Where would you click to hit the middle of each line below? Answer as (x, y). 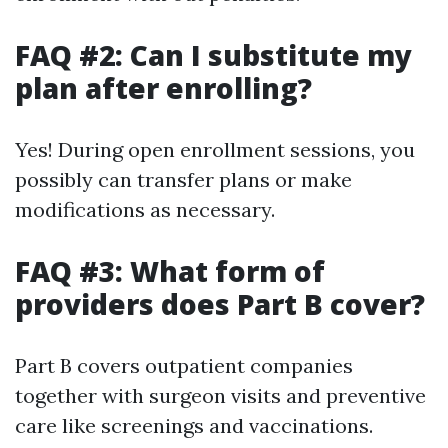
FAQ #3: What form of (170, 271)
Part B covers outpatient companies (184, 365)
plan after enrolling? (163, 88)
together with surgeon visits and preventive (220, 395)
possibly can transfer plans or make (183, 179)
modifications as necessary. (145, 209)
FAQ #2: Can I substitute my (213, 55)
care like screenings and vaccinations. (194, 425)
